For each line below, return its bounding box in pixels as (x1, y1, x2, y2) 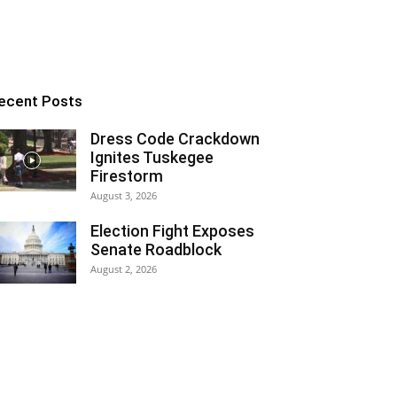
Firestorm (90, 167, 163, 185)
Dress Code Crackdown (90, 129, 260, 148)
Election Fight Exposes (90, 222, 254, 240)
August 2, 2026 (90, 262, 157, 276)
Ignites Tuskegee (90, 148, 214, 167)
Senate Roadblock (90, 240, 222, 259)
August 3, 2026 (90, 189, 157, 202)
